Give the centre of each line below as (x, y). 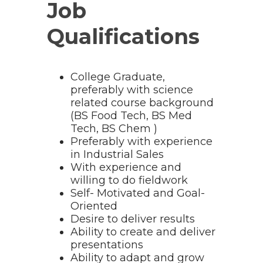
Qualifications (123, 37)
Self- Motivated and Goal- (138, 193)
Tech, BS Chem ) (114, 129)
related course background (142, 103)
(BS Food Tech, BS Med (131, 116)
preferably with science (132, 90)
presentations (107, 245)
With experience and (126, 168)
